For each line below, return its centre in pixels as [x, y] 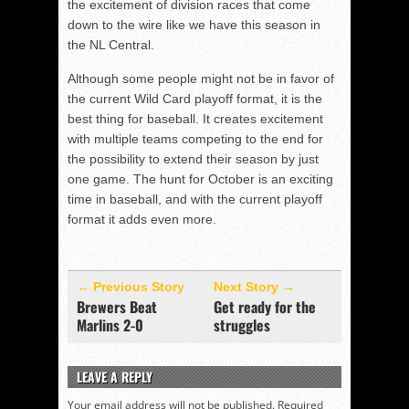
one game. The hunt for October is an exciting [200, 179]
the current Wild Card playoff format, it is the [195, 99]
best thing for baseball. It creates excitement [195, 119]
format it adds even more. [142, 219]
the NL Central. [111, 45]
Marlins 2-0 [110, 325]
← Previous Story [131, 287]
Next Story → [254, 287]
